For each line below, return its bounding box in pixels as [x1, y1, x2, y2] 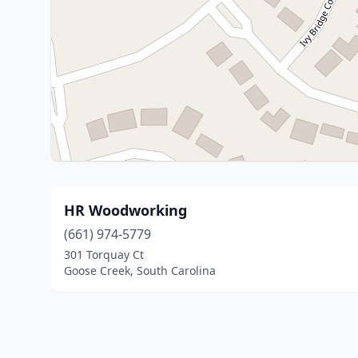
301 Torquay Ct [64, 247, 144, 262]
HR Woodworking [64, 201, 187, 220]
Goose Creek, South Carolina [64, 263, 216, 278]
